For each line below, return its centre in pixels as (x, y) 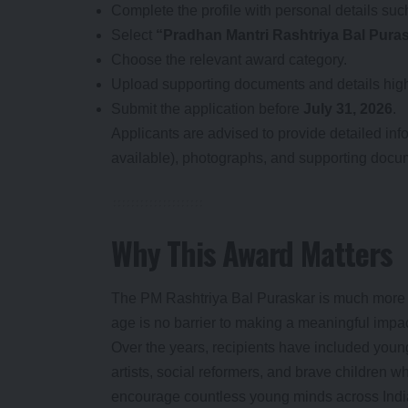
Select (133, 36)
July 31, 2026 (348, 109)
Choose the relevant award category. (229, 60)
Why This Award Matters (252, 253)
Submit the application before (207, 109)
